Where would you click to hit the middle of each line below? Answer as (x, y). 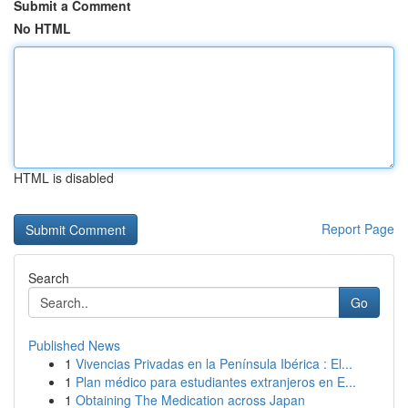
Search (49, 278)
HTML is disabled (64, 178)
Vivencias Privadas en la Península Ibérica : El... (214, 363)
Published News (74, 345)
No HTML (42, 28)
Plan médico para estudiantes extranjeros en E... (216, 382)
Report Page (358, 229)
